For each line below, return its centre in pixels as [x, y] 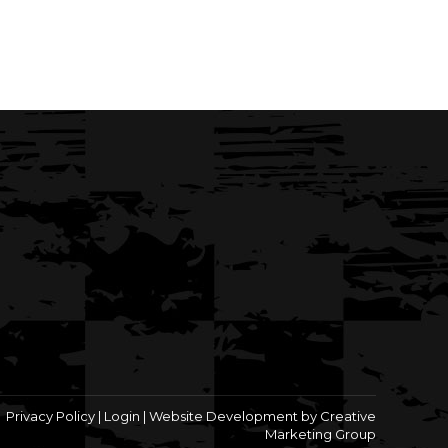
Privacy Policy [50, 416]
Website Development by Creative [262, 416]
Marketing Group [320, 434]
